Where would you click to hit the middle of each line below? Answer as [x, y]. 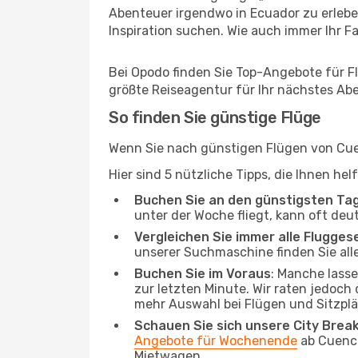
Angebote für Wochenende [216, 341]
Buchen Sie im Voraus [203, 274]
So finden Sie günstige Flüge [215, 117]
